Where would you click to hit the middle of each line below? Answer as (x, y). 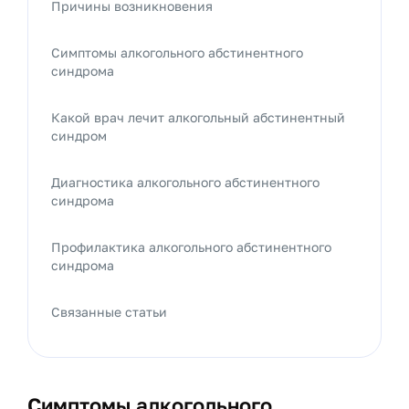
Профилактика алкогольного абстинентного (191, 247)
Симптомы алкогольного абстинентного (177, 52)
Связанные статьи (109, 312)
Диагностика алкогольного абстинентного (185, 182)
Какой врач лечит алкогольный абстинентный (198, 117)
